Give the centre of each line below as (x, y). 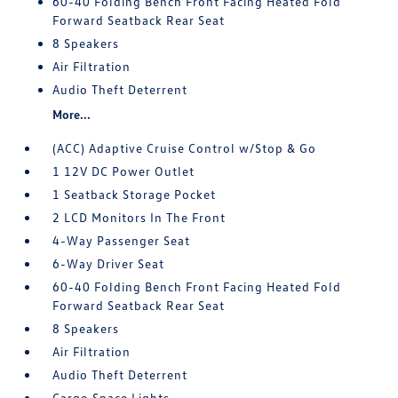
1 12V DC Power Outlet (124, 171)
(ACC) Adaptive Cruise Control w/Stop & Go (185, 148)
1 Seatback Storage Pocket (135, 194)
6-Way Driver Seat (109, 263)
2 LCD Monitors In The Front (139, 217)
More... (72, 114)
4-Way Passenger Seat (122, 240)
